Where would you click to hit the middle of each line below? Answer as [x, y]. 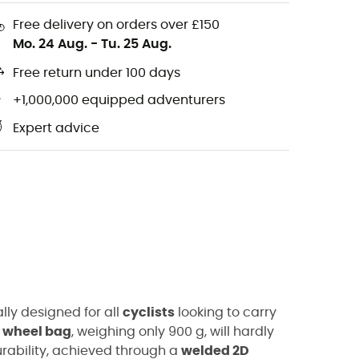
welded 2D [215, 351]
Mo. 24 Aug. [50, 44]
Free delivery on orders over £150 [116, 24]
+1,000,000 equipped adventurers [119, 101]
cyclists [149, 313]
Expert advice [56, 129]
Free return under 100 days [97, 73]
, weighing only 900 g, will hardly [173, 332]
